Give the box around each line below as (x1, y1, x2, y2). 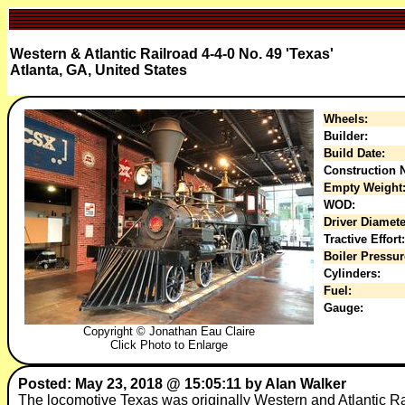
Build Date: (324, 146, 385, 160)
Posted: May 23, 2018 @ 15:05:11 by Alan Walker (18, 376, 346, 391)
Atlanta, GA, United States (10, 62, 187, 78)
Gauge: (324, 301, 363, 315)
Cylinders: (324, 267, 381, 280)
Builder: (324, 129, 368, 143)
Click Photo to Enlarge (110, 338, 228, 352)
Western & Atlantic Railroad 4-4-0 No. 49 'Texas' (10, 46, 334, 61)
